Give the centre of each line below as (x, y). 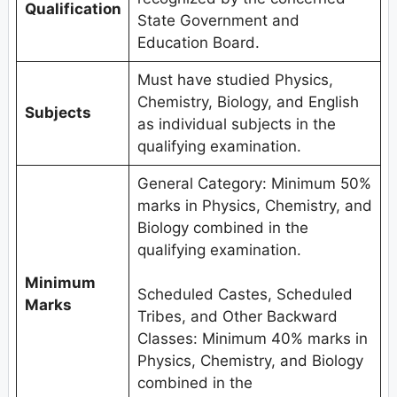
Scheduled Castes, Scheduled (245, 295)
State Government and (218, 21)
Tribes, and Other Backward (237, 317)
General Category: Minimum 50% (254, 184)
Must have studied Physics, (235, 80)
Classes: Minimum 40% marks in (252, 339)
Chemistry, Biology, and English (248, 102)
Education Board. (198, 43)
